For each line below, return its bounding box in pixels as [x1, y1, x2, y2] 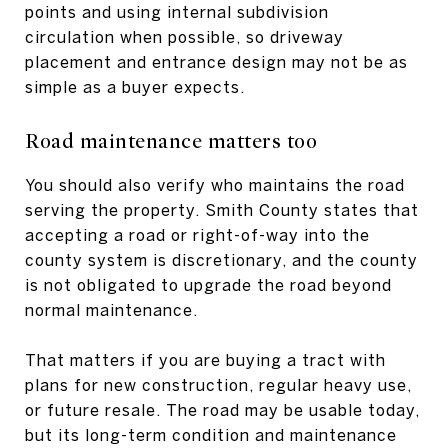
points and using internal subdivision [25, 2, 329, 21]
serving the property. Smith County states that [25, 200, 419, 219]
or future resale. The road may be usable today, [25, 400, 420, 419]
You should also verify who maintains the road [25, 175, 405, 194]
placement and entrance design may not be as [25, 52, 408, 71]
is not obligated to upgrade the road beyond [25, 275, 392, 294]
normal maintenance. [25, 300, 198, 319]
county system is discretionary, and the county [25, 250, 418, 269]
